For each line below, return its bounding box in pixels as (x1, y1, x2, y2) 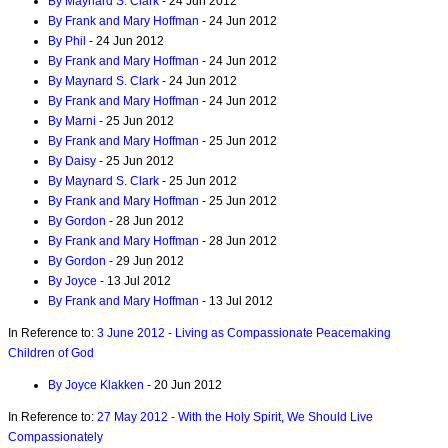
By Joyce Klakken (48, 378, 144, 393)
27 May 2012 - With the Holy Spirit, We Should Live (97, 410, 373, 425)
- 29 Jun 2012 (106, 253, 184, 268)
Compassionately (8, 430, 103, 445)
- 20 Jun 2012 (144, 378, 222, 393)
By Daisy (48, 153, 96, 168)
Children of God (8, 346, 94, 361)
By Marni (48, 113, 96, 128)
